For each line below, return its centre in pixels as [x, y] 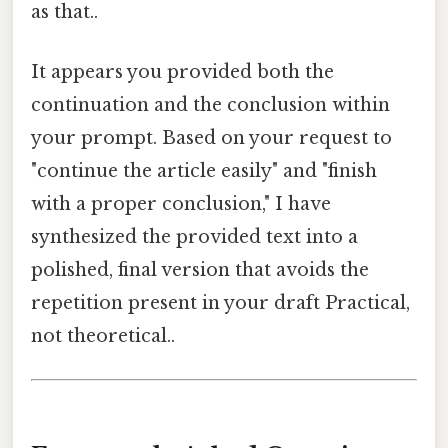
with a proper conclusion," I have [181, 203]
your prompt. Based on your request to [211, 137]
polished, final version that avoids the [200, 269]
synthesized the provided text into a [194, 236]
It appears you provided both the [182, 71]
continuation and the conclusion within [210, 104]
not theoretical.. [103, 335]
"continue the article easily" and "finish [204, 170]
